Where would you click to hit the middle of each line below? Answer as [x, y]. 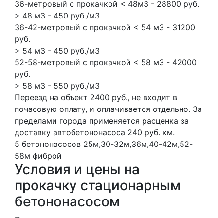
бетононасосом [67, 201]
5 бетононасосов [48, 144]
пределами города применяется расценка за [102, 120]
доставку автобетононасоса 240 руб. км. [95, 132]
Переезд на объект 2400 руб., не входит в [96, 97]
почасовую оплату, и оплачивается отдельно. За [108, 109]
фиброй [47, 155]
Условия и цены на [77, 169]
